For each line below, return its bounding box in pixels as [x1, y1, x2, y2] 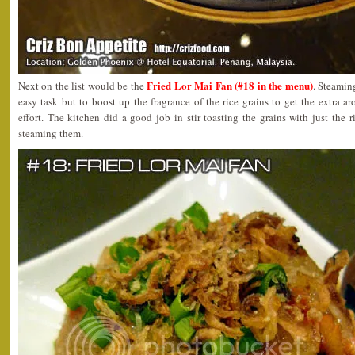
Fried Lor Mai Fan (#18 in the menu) [143, 77, 313, 93]
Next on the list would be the [18, 78, 144, 93]
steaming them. [18, 125, 83, 140]
